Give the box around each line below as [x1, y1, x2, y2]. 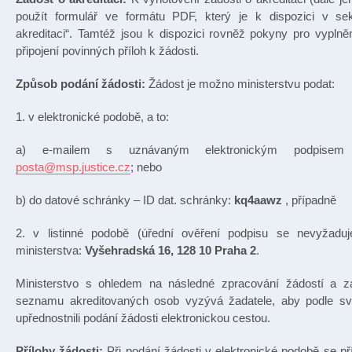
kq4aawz [234, 194, 285, 207]
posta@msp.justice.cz [16, 161, 130, 174]
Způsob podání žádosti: [16, 78, 148, 90]
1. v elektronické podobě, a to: [16, 111, 169, 123]
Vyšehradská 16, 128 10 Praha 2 [85, 244, 256, 257]
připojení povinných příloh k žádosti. [16, 45, 199, 57]
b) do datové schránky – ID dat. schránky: [16, 194, 234, 207]
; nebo [130, 161, 162, 174]
